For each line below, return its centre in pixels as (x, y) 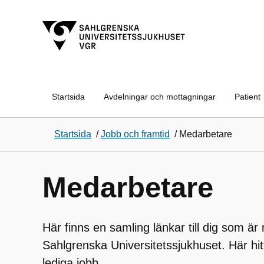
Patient (247, 97)
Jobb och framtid (135, 134)
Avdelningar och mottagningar (160, 97)
